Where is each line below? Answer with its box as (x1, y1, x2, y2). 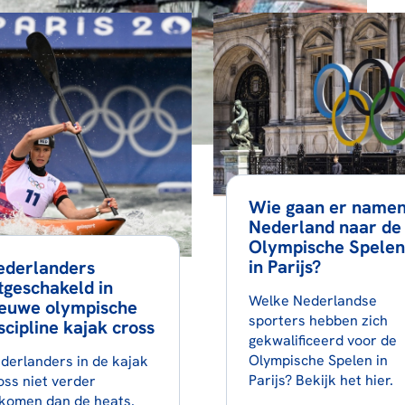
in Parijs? (248, 254, 321, 278)
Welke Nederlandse (248, 290, 377, 310)
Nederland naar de (248, 214, 401, 239)
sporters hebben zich (248, 310, 388, 330)
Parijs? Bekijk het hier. (248, 370, 393, 390)
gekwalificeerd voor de (248, 330, 397, 350)
